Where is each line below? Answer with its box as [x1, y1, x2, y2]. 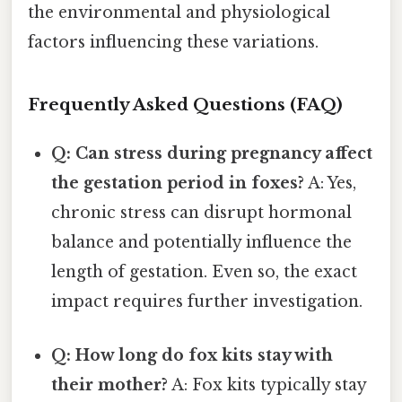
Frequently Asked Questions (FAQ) [28, 94, 343, 116]
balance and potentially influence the [51, 232, 353, 253]
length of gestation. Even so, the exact [51, 262, 358, 283]
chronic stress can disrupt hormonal [51, 203, 353, 223]
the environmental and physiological [28, 2, 330, 22]
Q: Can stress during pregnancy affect [51, 144, 373, 164]
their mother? [51, 374, 169, 395]
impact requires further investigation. [51, 292, 363, 312]
